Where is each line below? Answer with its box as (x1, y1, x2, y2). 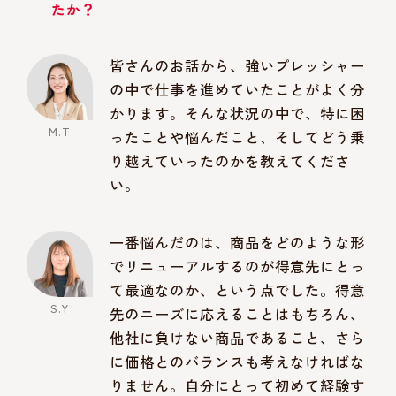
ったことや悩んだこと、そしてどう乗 (110, 126, 366, 148)
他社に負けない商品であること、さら (110, 326, 366, 348)
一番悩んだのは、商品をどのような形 (110, 231, 366, 253)
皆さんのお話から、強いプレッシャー (110, 55, 366, 77)
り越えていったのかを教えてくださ (110, 150, 351, 172)
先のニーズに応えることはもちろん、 (110, 302, 366, 324)
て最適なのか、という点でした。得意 (110, 278, 366, 301)
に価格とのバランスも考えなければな (110, 350, 366, 372)
